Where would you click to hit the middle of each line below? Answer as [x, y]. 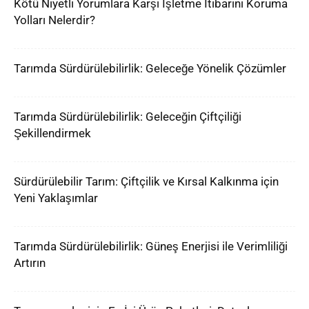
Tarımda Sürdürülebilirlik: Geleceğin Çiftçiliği [128, 117]
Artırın [30, 263]
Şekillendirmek [52, 133]
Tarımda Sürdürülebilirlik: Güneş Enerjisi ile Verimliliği [151, 246]
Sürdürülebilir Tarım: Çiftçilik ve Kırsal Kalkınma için [146, 181]
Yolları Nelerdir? [54, 20]
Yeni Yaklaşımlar [56, 198]
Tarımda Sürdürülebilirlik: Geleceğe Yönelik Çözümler [150, 68]
